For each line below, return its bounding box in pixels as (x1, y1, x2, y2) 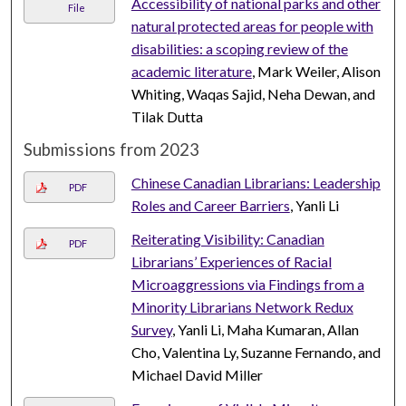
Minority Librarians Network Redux (130, 298, 353, 316)
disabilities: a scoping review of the (130, 40, 348, 58)
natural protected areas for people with (130, 17, 373, 35)
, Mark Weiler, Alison (251, 63, 381, 81)
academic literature (130, 63, 252, 81)
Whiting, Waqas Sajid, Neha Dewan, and (130, 85, 375, 103)
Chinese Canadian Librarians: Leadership (130, 174, 381, 192)
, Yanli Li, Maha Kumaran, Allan (171, 321, 359, 339)
